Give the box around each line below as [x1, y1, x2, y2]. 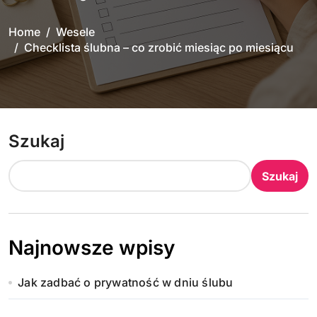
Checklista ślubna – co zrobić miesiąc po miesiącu [24, 40, 294, 54]
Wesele [56, 25, 95, 39]
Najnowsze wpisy [8, 236, 175, 260]
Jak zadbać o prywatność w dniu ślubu [18, 275, 234, 289]
